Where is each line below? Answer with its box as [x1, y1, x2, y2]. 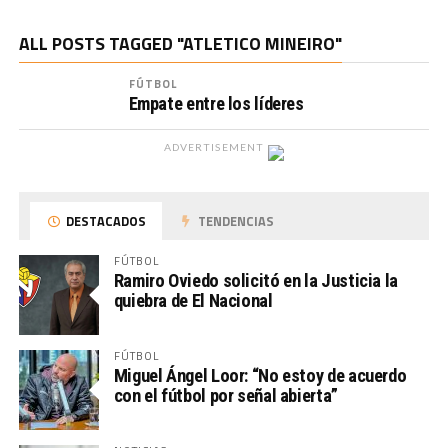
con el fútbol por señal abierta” [113, 385, 338, 406]
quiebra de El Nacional [113, 290, 273, 311]
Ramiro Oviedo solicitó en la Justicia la [113, 270, 398, 291]
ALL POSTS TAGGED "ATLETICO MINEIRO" [18, 30, 342, 57]
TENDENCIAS [195, 211, 275, 231]
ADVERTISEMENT [164, 141, 264, 153]
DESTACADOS [63, 211, 147, 231]
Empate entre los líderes [128, 93, 304, 114]
